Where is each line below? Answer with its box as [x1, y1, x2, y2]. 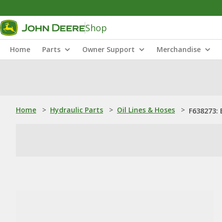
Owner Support [82, 45, 135, 54]
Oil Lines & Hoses [117, 105, 175, 114]
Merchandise [157, 45, 201, 54]
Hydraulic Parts [50, 105, 103, 114]
